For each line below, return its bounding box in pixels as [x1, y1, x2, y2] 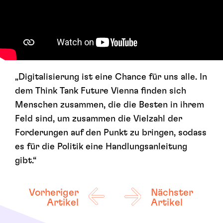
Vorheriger [28, 188, 79, 198]
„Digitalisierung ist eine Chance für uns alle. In [15, 73, 207, 82]
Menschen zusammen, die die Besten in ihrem [15, 101, 204, 110]
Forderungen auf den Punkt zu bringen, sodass [15, 128, 207, 138]
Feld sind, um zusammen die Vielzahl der [15, 114, 182, 124]
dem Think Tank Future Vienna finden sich [15, 87, 186, 96]
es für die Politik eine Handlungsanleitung [15, 142, 187, 152]
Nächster [150, 188, 193, 198]
